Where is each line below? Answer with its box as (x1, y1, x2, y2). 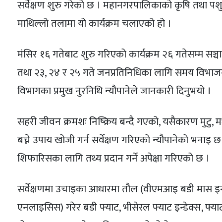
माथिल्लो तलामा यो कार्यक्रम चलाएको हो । (17, 15, 171, 33)
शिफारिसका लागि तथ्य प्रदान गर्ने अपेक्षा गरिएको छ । (17, 150, 210, 167)
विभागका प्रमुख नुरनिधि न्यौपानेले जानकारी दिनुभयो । (17, 82, 211, 100)
